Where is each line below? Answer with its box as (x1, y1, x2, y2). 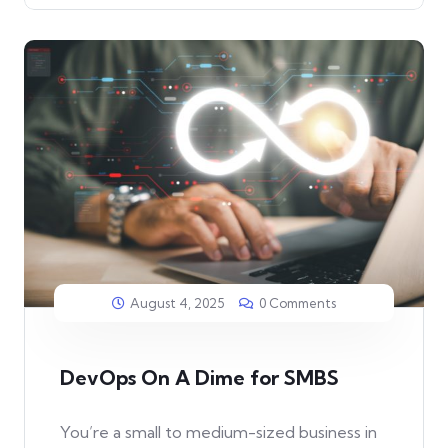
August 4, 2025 (130, 294, 224, 311)
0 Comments (259, 294, 336, 311)
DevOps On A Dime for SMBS (60, 364, 339, 390)
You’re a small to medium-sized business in (60, 421, 377, 442)
